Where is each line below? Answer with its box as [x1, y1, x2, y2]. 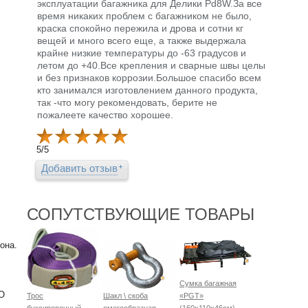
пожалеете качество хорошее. [37, 109, 173, 121]
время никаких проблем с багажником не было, [37, 10, 252, 22]
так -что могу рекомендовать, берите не [37, 97, 217, 109]
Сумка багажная [179, 279, 236, 288]
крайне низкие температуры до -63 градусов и [37, 47, 246, 59]
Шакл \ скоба [103, 291, 148, 300]
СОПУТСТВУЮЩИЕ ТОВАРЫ [27, 205, 254, 224]
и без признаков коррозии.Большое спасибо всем [37, 72, 261, 84]
